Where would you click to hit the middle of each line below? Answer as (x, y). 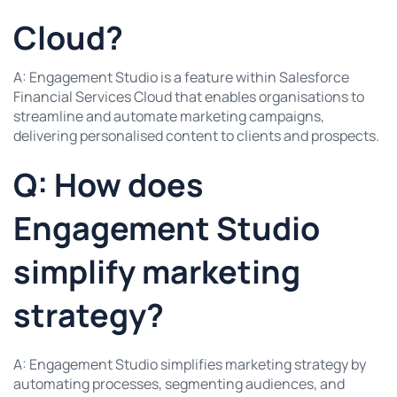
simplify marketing (157, 271)
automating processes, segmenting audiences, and (179, 383)
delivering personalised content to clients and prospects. (196, 135)
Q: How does (109, 184)
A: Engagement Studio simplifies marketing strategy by (190, 364)
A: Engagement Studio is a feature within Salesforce (181, 77)
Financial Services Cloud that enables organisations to (189, 96)
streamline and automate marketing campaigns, (169, 116)
